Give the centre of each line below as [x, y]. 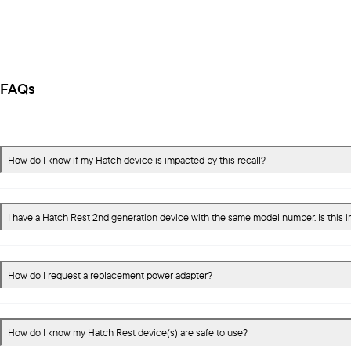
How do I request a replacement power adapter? [110, 275]
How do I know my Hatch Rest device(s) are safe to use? [128, 333]
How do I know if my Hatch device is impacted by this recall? [137, 160]
